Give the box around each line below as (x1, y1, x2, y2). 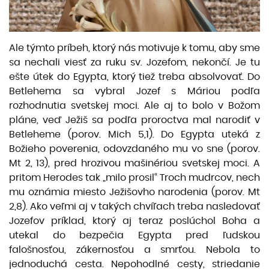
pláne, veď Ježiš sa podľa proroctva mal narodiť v (9, 115, 260, 125)
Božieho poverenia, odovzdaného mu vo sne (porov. (9, 144, 260, 154)
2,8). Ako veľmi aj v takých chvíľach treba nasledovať (9, 201, 260, 211)
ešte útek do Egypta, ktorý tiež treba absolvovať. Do (9, 71, 260, 82)
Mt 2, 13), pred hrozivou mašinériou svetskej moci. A (9, 158, 260, 168)
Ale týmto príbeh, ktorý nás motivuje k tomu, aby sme (9, 43, 260, 53)
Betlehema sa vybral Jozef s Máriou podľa (9, 86, 260, 96)
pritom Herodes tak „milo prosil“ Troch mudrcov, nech (9, 172, 260, 183)
